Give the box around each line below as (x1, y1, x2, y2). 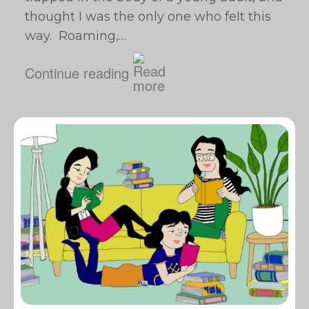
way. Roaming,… (25, 28, 126, 43)
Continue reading (25, 62, 129, 83)
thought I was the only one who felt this (25, 9, 271, 24)
